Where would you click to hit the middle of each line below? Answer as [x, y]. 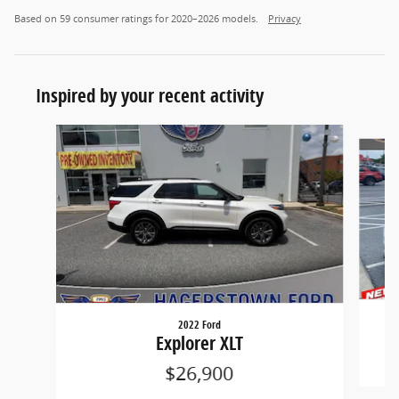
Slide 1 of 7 [46, 133]
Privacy [285, 19]
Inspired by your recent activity [150, 95]
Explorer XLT [199, 343]
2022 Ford [199, 325]
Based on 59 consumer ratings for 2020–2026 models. [138, 19]
